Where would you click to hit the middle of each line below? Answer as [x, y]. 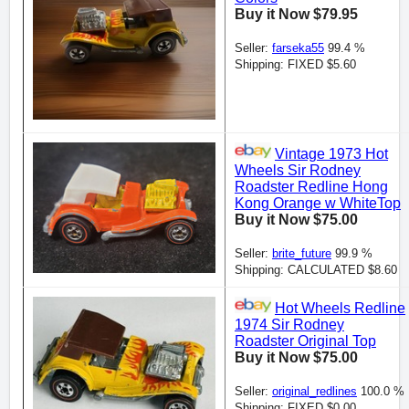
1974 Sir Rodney [289, 325]
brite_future [302, 254]
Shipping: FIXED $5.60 [295, 65]
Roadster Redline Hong [311, 187]
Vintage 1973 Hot [331, 154]
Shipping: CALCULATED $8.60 [316, 270]
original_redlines [315, 392]
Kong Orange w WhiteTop [318, 204]
